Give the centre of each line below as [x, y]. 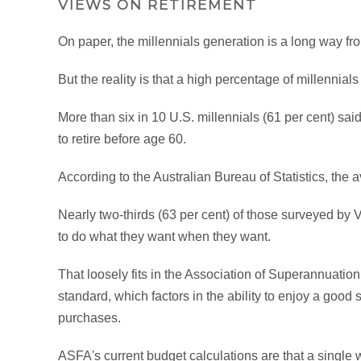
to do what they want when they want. [164, 236]
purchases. [89, 317]
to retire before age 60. [122, 139]
